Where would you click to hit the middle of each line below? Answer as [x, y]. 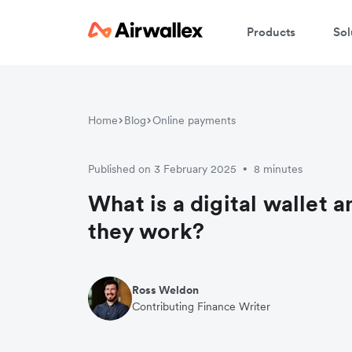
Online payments [194, 120]
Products [271, 31]
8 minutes [278, 169]
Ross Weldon [165, 290]
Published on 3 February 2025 [162, 169]
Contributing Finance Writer [201, 306]
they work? [146, 231]
